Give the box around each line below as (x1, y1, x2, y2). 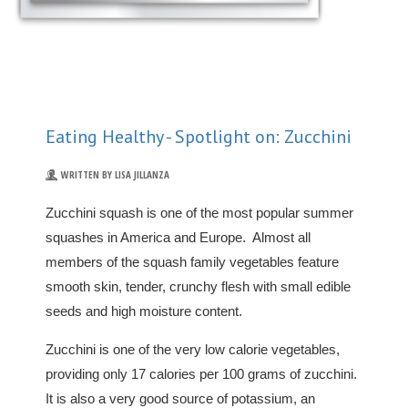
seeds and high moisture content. (46, 302, 242, 319)
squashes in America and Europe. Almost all (46, 229, 311, 245)
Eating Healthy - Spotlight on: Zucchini (46, 124, 352, 148)
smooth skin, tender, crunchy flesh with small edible (46, 278, 351, 294)
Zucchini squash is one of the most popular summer (46, 204, 353, 220)
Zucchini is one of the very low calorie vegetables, (46, 341, 340, 357)
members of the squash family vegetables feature (46, 253, 339, 270)
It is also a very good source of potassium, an (46, 390, 315, 406)
